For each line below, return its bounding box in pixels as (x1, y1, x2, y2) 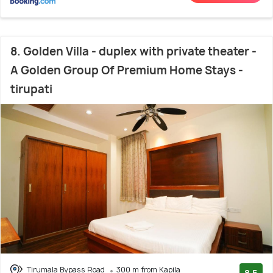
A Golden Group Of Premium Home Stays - (10, 63, 243, 79)
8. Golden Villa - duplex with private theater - (10, 44, 257, 60)
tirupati (10, 82, 52, 97)
